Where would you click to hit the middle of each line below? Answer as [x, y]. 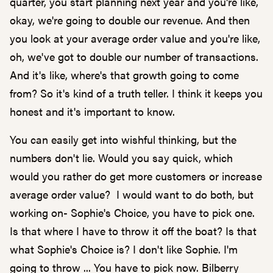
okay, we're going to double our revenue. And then [130, 20]
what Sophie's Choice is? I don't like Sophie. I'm [124, 249]
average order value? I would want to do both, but [132, 194]
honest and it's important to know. [92, 111]
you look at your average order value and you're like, [135, 38]
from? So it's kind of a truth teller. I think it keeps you [136, 93]
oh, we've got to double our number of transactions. [134, 56]
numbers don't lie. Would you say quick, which [121, 158]
